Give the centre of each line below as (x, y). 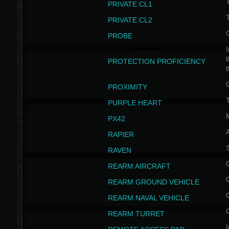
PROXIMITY (127, 87)
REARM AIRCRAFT (139, 166)
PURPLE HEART (135, 103)
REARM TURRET (136, 214)
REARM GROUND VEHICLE (153, 182)
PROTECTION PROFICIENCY (156, 61)
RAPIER (121, 134)
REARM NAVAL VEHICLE (148, 198)
